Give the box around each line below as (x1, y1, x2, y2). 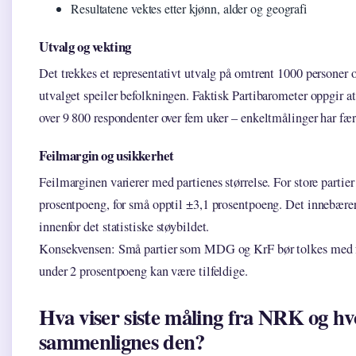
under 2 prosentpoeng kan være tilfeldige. (39, 262, 248, 281)
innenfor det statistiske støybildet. (39, 218, 210, 236)
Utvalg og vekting (39, 37, 131, 57)
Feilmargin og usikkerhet (39, 145, 174, 166)
